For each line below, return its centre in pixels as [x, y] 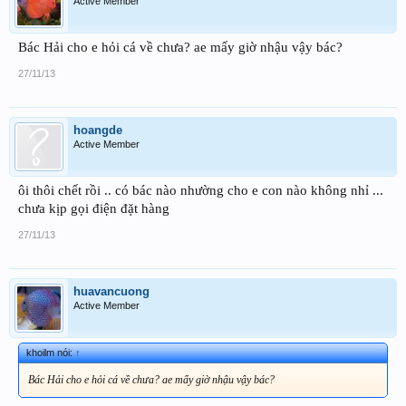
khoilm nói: [51, 352]
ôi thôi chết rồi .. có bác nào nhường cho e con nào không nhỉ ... [201, 190]
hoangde [98, 130]
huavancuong [111, 291]
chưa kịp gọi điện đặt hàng [94, 208]
